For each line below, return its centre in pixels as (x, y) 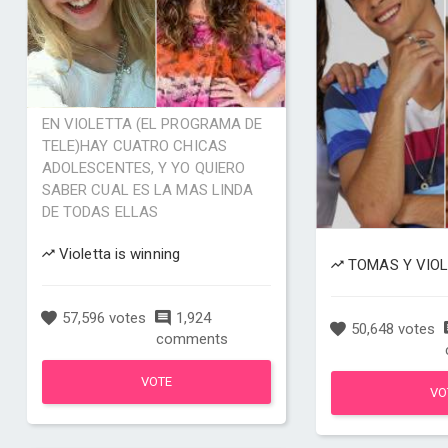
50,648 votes (390, 329)
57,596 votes (101, 318)
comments (192, 339)
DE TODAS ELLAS (100, 212)
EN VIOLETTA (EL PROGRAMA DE (152, 124)
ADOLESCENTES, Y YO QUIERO (143, 168)
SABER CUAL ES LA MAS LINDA (147, 190)
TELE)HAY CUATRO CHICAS (134, 146)
